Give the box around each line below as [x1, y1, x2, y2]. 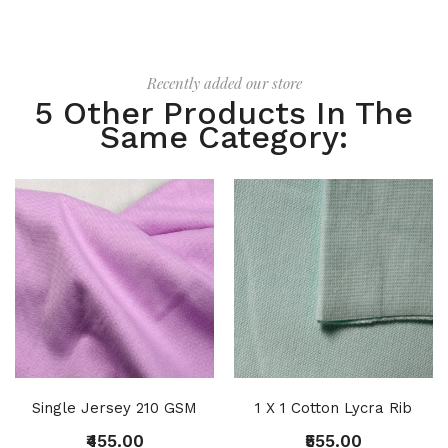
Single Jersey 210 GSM [32, 398, 197, 417]
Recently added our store [146, 72, 302, 93]
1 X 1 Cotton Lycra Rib [255, 398, 412, 417]
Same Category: [100, 117, 348, 156]
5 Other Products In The [35, 93, 413, 132]
